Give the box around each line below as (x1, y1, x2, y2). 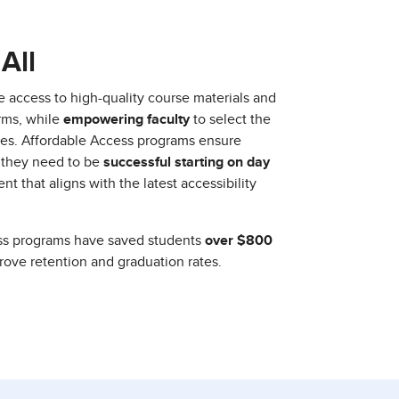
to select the (190, 112, 271, 127)
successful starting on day (103, 155, 270, 170)
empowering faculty (63, 112, 190, 127)
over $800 (205, 233, 273, 248)
